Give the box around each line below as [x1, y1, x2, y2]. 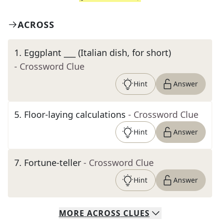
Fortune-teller [24, 157, 81, 168]
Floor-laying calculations [24, 109, 126, 120]
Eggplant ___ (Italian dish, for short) [24, 47, 171, 58]
